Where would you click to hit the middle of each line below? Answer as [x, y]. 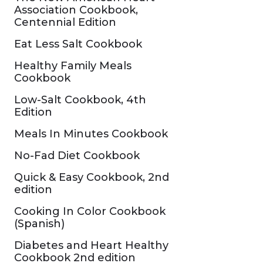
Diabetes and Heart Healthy [91, 245]
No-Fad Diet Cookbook [77, 156]
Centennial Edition [65, 22]
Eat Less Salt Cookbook [78, 44]
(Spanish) [39, 224]
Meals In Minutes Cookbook [91, 134]
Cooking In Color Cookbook [90, 211]
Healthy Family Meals [73, 66]
